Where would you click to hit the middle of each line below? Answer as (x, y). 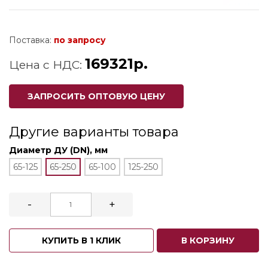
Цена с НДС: (47, 64)
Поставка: (31, 40)
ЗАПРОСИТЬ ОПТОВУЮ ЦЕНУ (96, 96)
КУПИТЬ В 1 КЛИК (82, 240)
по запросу (80, 40)
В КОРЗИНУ (208, 240)
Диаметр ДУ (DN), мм (58, 150)
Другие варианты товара (94, 132)
